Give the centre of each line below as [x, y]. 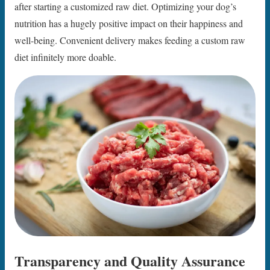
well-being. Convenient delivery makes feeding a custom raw [130, 40]
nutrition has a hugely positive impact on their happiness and [129, 24]
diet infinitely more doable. [65, 57]
